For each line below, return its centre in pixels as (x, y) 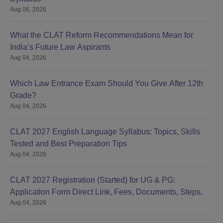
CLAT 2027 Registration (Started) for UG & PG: (93, 180)
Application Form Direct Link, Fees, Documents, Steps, (106, 192)
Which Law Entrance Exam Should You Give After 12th (107, 84)
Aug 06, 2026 (28, 10)
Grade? (23, 96)
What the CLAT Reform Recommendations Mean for (102, 35)
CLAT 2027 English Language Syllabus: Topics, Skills (105, 132)
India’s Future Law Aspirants (60, 47)
